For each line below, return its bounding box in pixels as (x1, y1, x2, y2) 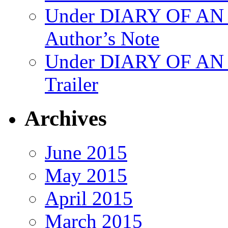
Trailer (45, 73, 98, 95)
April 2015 (45, 187, 133, 209)
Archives (24, 106, 107, 130)
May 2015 (45, 164, 127, 186)
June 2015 (45, 141, 127, 163)
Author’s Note (45, 27, 159, 49)
